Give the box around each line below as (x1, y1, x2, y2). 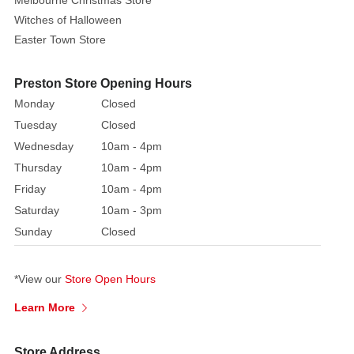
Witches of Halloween (14, 13, 122, 27)
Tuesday (14, 119, 57, 132)
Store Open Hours (65, 273, 156, 286)
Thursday (14, 161, 62, 175)
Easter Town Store (14, 33, 106, 47)
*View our (14, 273, 65, 286)
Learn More (14, 301, 78, 314)
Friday (14, 183, 46, 196)
